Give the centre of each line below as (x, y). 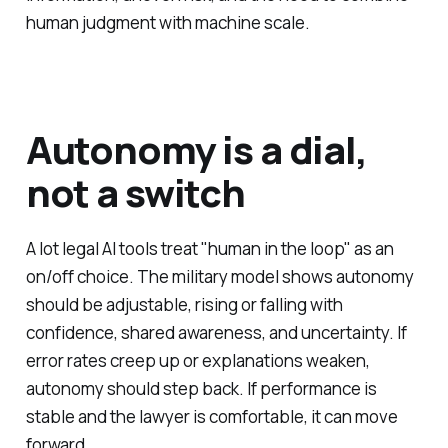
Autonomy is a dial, (196, 149)
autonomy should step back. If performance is (201, 388)
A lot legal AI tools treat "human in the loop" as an (209, 248)
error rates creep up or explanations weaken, (197, 360)
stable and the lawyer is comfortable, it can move (211, 416)
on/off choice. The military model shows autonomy (219, 276)
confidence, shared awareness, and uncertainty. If (216, 332)
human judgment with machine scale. (167, 22)
